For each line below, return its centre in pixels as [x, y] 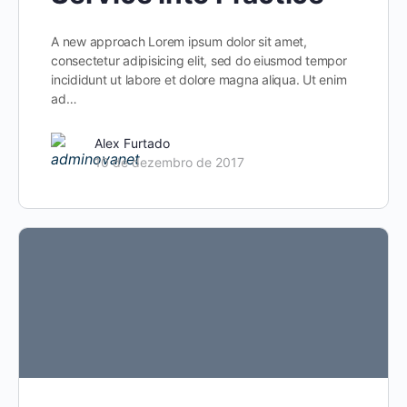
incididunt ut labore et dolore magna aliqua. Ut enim [199, 80]
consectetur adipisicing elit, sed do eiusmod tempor [199, 61]
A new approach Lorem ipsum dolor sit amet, [179, 42]
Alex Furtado [132, 143]
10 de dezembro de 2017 [169, 162]
